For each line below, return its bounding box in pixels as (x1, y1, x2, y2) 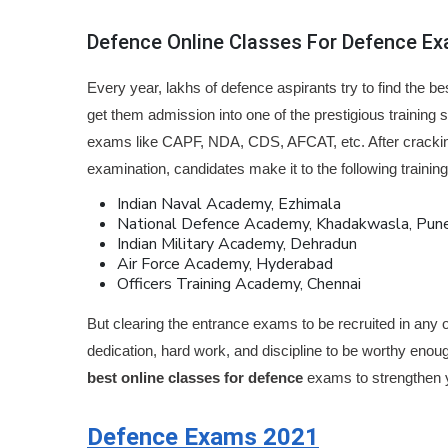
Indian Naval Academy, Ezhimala (117, 193, 341, 215)
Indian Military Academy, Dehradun (117, 233, 357, 255)
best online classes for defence (87, 369, 303, 386)
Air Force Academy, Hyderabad (117, 253, 333, 275)
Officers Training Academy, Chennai (117, 273, 361, 295)
